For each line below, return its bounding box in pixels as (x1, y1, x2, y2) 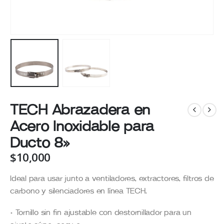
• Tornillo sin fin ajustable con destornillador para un (10, 208, 191, 217)
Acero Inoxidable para (10, 118, 154, 135)
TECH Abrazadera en (10, 101, 150, 118)
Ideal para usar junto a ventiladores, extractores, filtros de (10, 173, 214, 183)
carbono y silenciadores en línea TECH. (10, 186, 147, 195)
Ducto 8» (10, 134, 69, 151)
